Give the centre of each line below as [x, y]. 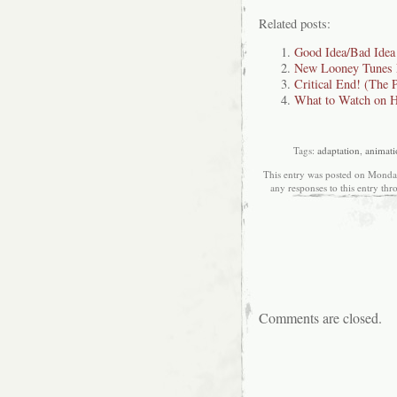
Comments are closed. [320, 317]
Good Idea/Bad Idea [345, 52]
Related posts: [295, 24]
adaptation [339, 151]
